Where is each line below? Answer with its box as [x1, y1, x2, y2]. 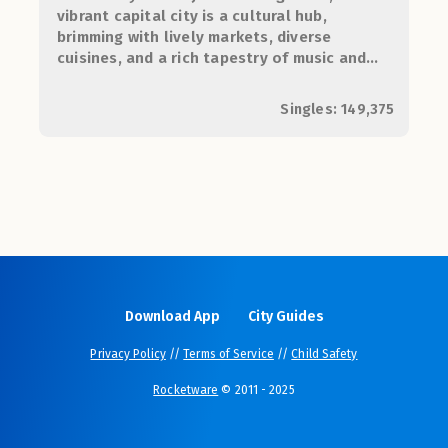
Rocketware [153, 383, 219, 397]
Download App [124, 308, 220, 326]
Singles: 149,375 [280, 100, 395, 118]
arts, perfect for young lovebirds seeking [57, 70, 365, 89]
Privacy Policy [90, 347, 166, 361]
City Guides [247, 308, 324, 326]
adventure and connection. [57, 91, 259, 110]
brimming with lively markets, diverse [57, 28, 332, 47]
